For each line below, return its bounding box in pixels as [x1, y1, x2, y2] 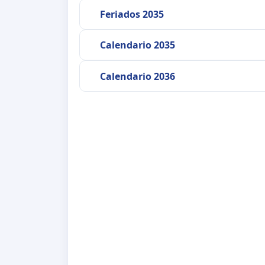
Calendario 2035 [99, 38, 175, 52]
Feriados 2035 [99, 7, 164, 21]
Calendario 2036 [99, 69, 175, 83]
